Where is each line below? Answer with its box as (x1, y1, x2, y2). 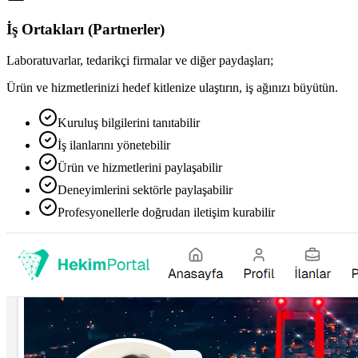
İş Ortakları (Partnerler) (6, 21, 165, 38)
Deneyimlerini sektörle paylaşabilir (58, 183, 233, 197)
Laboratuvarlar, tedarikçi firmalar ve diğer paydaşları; (6, 54, 273, 67)
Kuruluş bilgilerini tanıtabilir (58, 116, 200, 129)
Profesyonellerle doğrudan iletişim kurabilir (58, 205, 275, 219)
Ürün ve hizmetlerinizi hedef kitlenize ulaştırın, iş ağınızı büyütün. (6, 81, 338, 94)
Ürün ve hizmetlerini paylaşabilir (58, 161, 222, 174)
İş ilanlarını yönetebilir (58, 138, 170, 152)
